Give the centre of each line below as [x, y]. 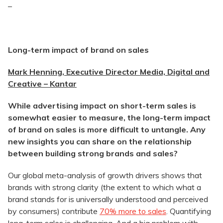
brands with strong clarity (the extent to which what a [105, 187]
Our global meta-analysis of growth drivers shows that [105, 175]
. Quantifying [189, 211]
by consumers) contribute [54, 211]
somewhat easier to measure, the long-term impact [109, 118]
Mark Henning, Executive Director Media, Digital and [109, 72]
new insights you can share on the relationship [100, 142]
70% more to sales [133, 211]
